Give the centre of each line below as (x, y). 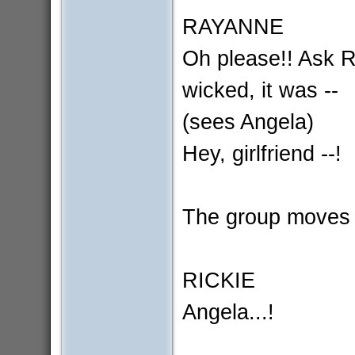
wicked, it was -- (260, 90)
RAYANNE (233, 27)
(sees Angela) (248, 122)
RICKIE (218, 281)
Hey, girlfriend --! (261, 154)
